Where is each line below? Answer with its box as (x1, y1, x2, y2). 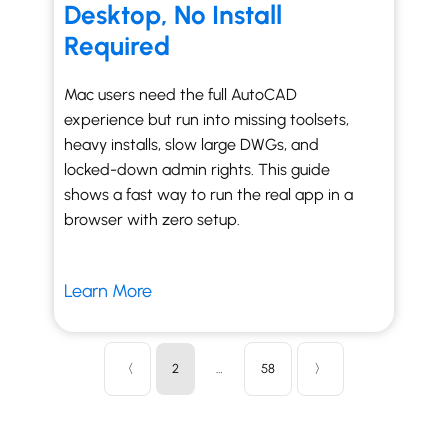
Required (64, 30, 170, 62)
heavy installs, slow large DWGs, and (64, 135, 319, 154)
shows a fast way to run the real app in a (64, 185, 353, 204)
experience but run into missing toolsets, (64, 110, 349, 129)
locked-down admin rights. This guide (64, 160, 330, 179)
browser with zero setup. (64, 210, 240, 229)
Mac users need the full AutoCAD (64, 85, 297, 104)
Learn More (64, 280, 156, 302)
